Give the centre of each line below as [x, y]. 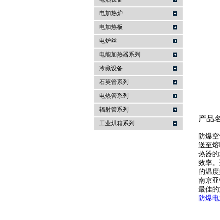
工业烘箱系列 [117, 123]
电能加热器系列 [120, 55]
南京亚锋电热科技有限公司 [137, 25]
